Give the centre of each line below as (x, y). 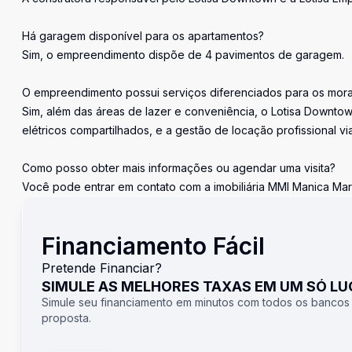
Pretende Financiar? (102, 268)
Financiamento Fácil (153, 246)
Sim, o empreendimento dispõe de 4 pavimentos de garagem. (183, 55)
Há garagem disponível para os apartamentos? (143, 36)
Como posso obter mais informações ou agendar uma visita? (179, 168)
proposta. (66, 318)
